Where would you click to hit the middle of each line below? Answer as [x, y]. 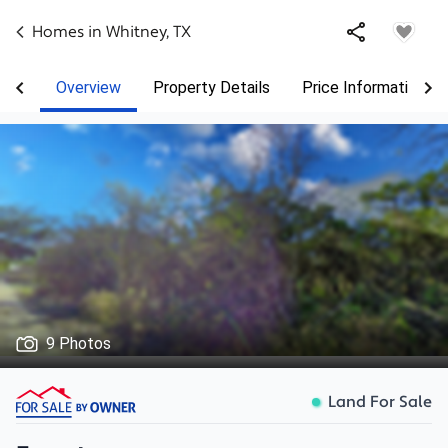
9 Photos [78, 343]
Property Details [211, 87]
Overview [88, 87]
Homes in [69, 32]
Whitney [136, 32]
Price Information [363, 87]
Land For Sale [380, 401]
